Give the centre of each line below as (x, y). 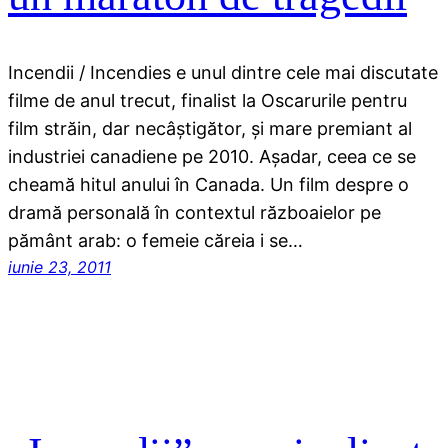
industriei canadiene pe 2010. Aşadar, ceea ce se (212, 156)
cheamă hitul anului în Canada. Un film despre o (208, 184)
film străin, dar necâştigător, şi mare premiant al (210, 128)
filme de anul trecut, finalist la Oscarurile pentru (207, 100)
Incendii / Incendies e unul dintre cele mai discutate (223, 72)
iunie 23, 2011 (59, 266)
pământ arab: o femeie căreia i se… (155, 240)
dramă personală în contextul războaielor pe (194, 212)
